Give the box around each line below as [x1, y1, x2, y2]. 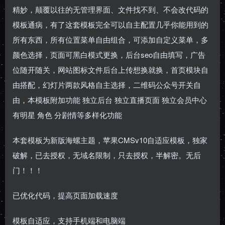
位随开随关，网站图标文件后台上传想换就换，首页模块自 [13, 64, 208, 75]
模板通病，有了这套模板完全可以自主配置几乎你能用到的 [13, 19, 208, 30]
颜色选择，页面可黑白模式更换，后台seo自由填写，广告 [13, 49, 205, 60]
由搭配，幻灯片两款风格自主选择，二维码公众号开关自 [13, 79, 201, 90]
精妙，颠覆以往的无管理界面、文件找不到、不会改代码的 [13, 4, 208, 15]
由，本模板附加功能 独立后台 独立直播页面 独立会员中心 [13, 94, 207, 105]
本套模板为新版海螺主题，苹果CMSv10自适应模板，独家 [13, 135, 207, 145]
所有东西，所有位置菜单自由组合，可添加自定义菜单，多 [13, 34, 208, 45]
